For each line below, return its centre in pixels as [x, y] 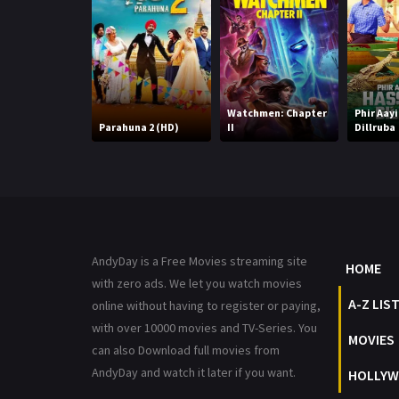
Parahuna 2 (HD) [139, 127]
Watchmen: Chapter [277, 113]
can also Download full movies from [186, 350]
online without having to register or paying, [206, 306]
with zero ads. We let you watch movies [197, 284]
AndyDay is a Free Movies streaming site [199, 261]
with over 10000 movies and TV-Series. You [204, 328]
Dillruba [375, 127]
